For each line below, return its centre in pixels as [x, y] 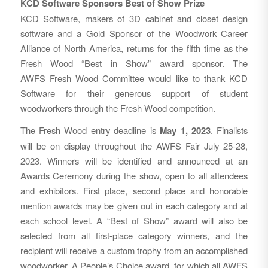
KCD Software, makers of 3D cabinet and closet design [134, 18]
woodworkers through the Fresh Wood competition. [118, 108]
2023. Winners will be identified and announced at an [134, 161]
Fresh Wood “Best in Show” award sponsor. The [134, 63]
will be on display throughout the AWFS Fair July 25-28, [134, 146]
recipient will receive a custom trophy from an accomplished [134, 251]
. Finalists [229, 130]
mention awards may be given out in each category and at [134, 206]
